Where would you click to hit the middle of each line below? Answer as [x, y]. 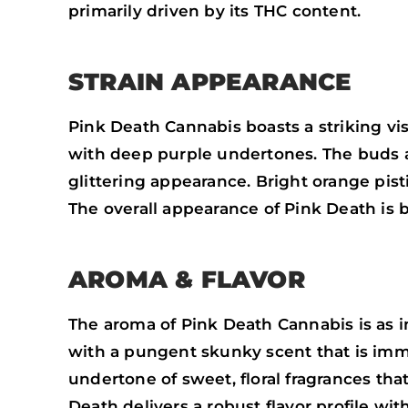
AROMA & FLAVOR [187, 279]
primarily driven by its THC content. [215, 11]
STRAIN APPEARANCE [210, 82]
